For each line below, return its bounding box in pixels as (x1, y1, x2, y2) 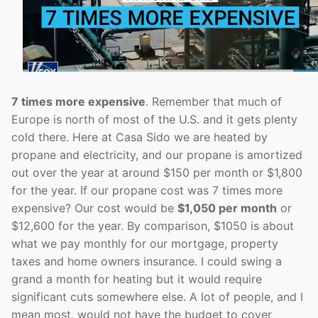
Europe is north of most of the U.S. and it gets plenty (11, 111, 297, 126)
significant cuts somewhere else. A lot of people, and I (11, 289, 303, 304)
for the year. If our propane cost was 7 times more (11, 182, 283, 197)
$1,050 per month (177, 200, 277, 215)
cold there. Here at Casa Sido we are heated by (11, 129, 268, 144)
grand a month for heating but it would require (11, 271, 262, 286)
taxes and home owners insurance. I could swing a (11, 253, 282, 268)
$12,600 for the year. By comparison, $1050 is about (11, 218, 294, 233)
